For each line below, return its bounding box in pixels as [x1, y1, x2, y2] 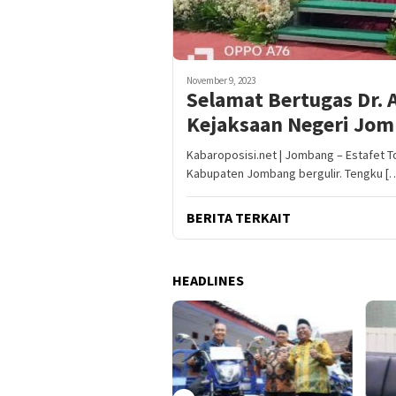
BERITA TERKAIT [187, 209, 291, 227]
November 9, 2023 [187, 74, 255, 88]
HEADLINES [172, 271, 244, 290]
